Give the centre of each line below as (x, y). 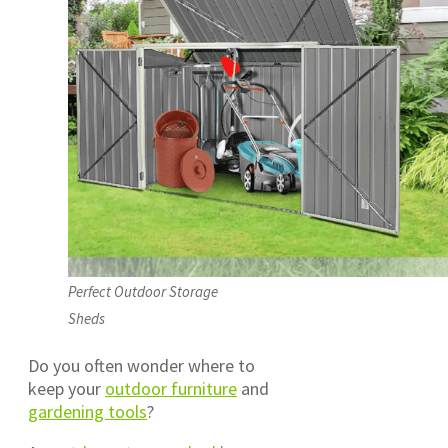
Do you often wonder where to (141, 365)
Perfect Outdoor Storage (143, 291)
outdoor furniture (171, 388)
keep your (66, 388)
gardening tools (87, 411)
